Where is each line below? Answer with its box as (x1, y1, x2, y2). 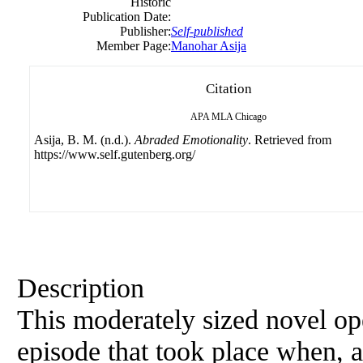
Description (17, 272, 144, 303)
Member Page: (96, 39, 171, 53)
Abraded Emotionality (135, 133, 248, 147)
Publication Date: (83, 10, 171, 23)
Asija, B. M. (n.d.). (34, 133, 135, 147)
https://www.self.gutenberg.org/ (34, 147, 195, 161)
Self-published (171, 24, 243, 38)
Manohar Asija (171, 39, 246, 53)
